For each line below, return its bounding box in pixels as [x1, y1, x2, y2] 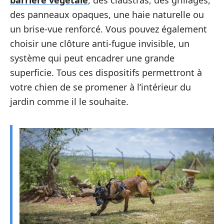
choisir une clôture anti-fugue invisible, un [10, 37, 189, 49]
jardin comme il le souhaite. [10, 95, 128, 107]
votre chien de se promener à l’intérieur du [10, 81, 191, 93]
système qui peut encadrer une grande [10, 52, 174, 64]
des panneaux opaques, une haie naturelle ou [10, 8, 204, 20]
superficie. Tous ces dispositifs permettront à [10, 66, 202, 78]
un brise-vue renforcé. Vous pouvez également [10, 23, 207, 35]
